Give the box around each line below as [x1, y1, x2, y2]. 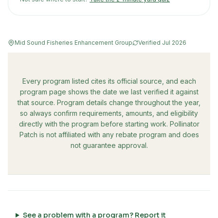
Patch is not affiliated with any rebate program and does [19, 130, 199, 139]
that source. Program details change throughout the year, [18, 98, 200, 107]
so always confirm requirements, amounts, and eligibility [20, 109, 198, 117]
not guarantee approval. [70, 141, 148, 149]
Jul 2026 [162, 39, 186, 46]
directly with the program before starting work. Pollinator [18, 120, 200, 128]
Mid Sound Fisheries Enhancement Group [15, 39, 132, 46]
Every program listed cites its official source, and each [22, 77, 196, 85]
